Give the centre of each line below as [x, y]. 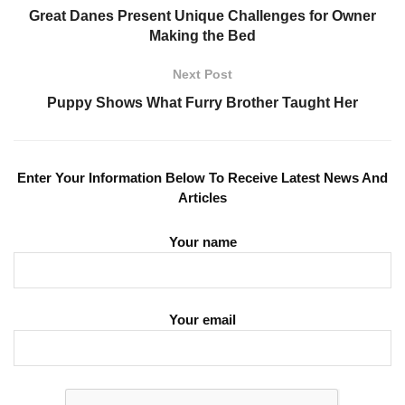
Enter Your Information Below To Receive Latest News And [202, 178]
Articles [202, 198]
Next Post [202, 75]
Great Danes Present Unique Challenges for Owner [202, 16]
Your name [202, 241]
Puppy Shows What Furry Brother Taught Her [202, 103]
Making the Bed [202, 36]
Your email [202, 320]
